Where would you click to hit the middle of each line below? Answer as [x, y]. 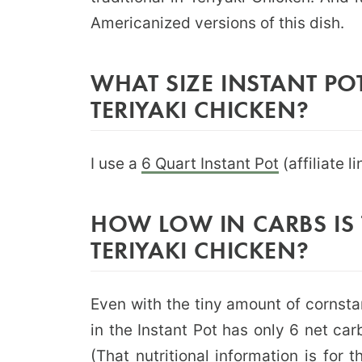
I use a [116, 163]
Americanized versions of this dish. [217, 23]
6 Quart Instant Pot [210, 163]
